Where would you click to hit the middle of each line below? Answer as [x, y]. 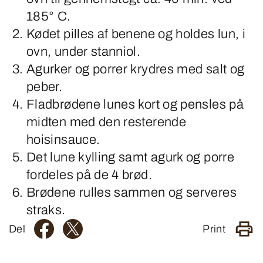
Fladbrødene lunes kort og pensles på [135, 104]
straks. [48, 210]
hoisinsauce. [65, 140]
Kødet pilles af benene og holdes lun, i [136, 34]
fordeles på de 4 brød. [89, 175]
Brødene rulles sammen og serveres [131, 193]
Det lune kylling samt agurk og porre [130, 157]
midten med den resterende [106, 122]
